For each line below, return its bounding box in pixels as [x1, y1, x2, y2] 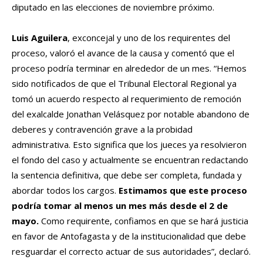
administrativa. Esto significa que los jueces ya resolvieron [12, 139, 247, 151]
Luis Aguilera [12, 32, 68, 44]
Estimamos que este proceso [119, 184, 247, 197]
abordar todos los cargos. [12, 184, 119, 197]
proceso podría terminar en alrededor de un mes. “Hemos [12, 62, 247, 75]
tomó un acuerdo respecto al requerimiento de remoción [12, 93, 241, 105]
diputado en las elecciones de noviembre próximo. [12, 1, 214, 14]
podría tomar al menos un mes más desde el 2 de [12, 200, 228, 212]
